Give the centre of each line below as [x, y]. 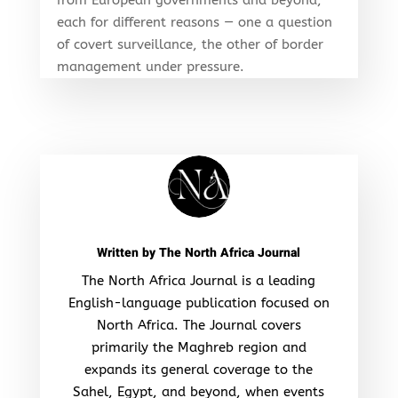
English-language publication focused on [199, 302]
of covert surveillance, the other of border [190, 44]
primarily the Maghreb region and [199, 347]
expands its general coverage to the [199, 369]
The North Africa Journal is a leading [199, 280]
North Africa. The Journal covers [199, 325]
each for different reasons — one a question [194, 22]
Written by [128, 252]
